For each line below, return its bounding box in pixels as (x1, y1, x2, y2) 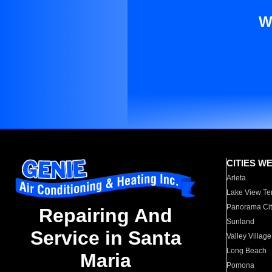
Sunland (226, 217, 255, 226)
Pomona (226, 261, 255, 270)
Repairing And (39, 205, 172, 227)
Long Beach (226, 246, 267, 255)
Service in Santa (30, 227, 182, 250)
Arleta (226, 174, 246, 182)
